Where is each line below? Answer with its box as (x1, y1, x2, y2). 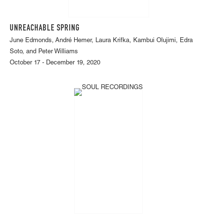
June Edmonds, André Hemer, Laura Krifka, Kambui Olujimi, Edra (10, 37, 193, 44)
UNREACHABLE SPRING (10, 24, 80, 33)
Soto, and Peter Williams (10, 48, 78, 55)
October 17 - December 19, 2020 (10, 60, 100, 66)
